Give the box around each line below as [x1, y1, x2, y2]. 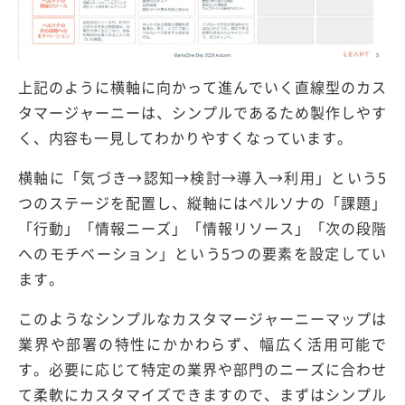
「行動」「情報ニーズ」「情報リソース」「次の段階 [18, 217, 387, 240]
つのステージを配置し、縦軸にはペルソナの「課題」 [18, 192, 387, 214]
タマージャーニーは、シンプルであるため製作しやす [18, 101, 387, 124]
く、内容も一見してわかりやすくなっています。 [18, 127, 353, 149]
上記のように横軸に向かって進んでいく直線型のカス [18, 76, 387, 99]
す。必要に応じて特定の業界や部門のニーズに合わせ [18, 358, 387, 381]
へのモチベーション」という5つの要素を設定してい [18, 242, 387, 265]
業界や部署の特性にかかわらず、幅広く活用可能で [18, 333, 387, 355]
